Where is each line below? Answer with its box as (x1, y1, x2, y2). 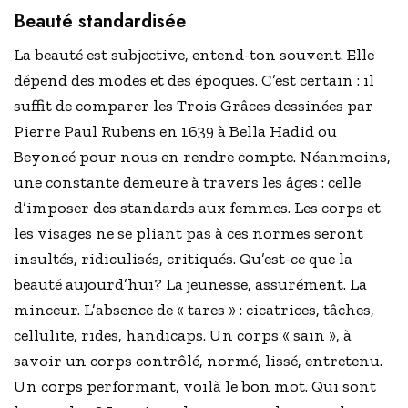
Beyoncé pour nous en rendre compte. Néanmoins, (14, 147, 392, 168)
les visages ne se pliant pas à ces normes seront (14, 223, 364, 244)
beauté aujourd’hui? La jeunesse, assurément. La (14, 274, 368, 295)
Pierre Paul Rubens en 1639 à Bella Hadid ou (14, 121, 338, 142)
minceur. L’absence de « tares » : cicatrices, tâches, (14, 300, 375, 321)
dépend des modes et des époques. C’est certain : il (14, 70, 375, 91)
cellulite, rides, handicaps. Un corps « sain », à (14, 325, 352, 346)
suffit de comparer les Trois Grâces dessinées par (14, 96, 374, 117)
